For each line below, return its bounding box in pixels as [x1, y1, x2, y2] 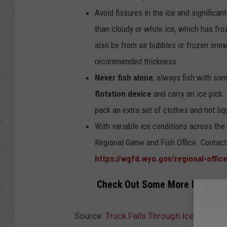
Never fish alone [95, 72, 153, 83]
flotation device [95, 88, 152, 99]
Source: [74, 210, 105, 221]
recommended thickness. [95, 56, 179, 66]
